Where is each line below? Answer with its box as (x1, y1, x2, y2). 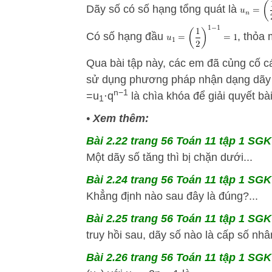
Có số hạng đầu (86, 30, 166, 42)
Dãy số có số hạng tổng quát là (86, 2, 240, 15)
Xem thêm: (93, 112, 149, 124)
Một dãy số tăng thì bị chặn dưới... (86, 151, 253, 163)
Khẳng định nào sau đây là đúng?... (86, 190, 258, 202)
